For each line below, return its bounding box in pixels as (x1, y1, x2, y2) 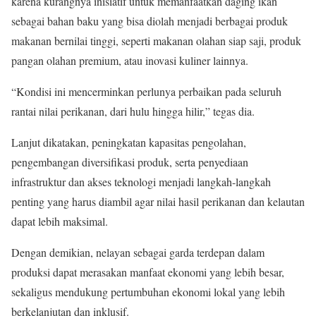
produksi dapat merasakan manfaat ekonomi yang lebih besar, (11, 264, 284, 279)
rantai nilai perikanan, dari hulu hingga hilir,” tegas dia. (11, 103, 255, 119)
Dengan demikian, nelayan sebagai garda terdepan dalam (11, 244, 265, 260)
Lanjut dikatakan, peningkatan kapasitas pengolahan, (11, 134, 246, 150)
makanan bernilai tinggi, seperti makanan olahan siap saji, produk (11, 32, 301, 48)
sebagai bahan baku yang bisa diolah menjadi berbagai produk (11, 13, 288, 28)
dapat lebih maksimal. (11, 213, 108, 229)
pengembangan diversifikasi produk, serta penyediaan (11, 154, 248, 169)
